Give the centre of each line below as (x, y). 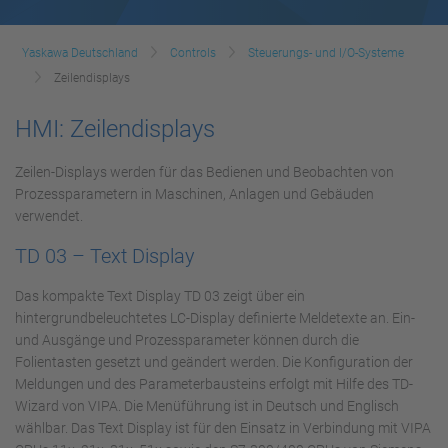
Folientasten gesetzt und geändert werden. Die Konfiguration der (214, 361)
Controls (193, 52)
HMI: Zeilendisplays (115, 128)
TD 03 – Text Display (105, 255)
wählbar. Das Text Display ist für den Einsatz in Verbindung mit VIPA (223, 427)
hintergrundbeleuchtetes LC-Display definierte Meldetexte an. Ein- (215, 317)
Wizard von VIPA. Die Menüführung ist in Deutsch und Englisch (207, 405)
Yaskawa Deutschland (80, 52)
